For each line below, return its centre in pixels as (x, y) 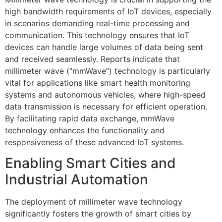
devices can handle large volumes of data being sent (104, 47)
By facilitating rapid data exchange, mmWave (90, 118)
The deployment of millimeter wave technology (94, 202)
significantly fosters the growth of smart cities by (98, 214)
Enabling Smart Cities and (90, 163)
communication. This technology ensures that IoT (97, 35)
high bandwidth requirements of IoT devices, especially (108, 11)
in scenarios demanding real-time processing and (97, 23)
